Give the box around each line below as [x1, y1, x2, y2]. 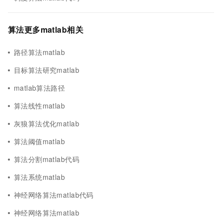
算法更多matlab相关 [8, 24, 83, 35]
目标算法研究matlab [14, 65, 79, 75]
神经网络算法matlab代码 [14, 190, 94, 200]
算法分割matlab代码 [14, 154, 79, 164]
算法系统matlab [14, 172, 65, 182]
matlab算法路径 [14, 83, 65, 93]
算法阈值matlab [14, 136, 65, 146]
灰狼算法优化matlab [14, 118, 79, 128]
